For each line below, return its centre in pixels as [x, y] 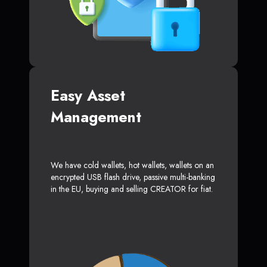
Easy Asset [88, 96]
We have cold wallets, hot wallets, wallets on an [132, 165]
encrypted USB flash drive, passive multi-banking [133, 177]
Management [96, 117]
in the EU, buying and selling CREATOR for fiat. [132, 189]
